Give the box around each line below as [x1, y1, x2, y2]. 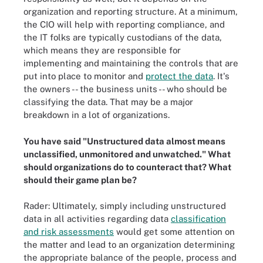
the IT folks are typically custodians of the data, [23, 32, 222, 42]
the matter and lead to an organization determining [23, 240, 235, 249]
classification [171, 214, 226, 224]
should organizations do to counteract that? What [23, 161, 231, 172]
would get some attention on [114, 227, 235, 237]
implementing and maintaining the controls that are [23, 58, 238, 68]
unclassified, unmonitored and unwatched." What [23, 149, 231, 159]
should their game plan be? [23, 174, 137, 185]
